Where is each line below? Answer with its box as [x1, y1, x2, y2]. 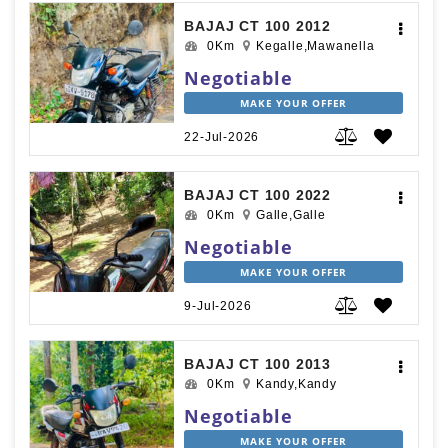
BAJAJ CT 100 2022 [184, 187, 331, 204]
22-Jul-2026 [184, 130, 260, 145]
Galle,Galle [255, 208, 326, 223]
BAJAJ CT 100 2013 [184, 356, 331, 373]
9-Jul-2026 [184, 299, 252, 314]
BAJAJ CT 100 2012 [184, 18, 331, 35]
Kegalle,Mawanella [255, 39, 375, 54]
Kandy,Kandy [255, 377, 337, 392]
